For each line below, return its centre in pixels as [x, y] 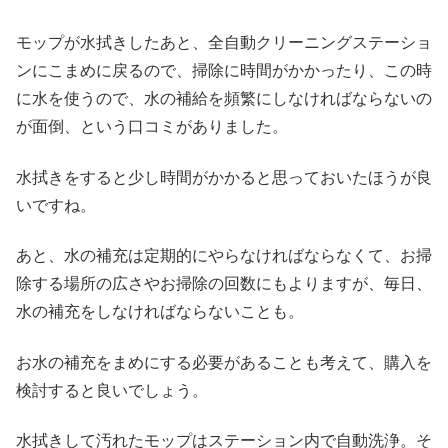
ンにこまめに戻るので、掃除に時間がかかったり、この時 [224, 71]
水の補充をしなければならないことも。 [160, 312]
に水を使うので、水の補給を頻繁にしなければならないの [224, 99]
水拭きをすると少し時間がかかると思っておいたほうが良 [224, 177]
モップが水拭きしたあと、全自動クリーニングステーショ [224, 43]
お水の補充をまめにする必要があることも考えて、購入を [224, 362]
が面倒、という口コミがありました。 [152, 127]
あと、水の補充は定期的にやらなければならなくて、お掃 [224, 256]
